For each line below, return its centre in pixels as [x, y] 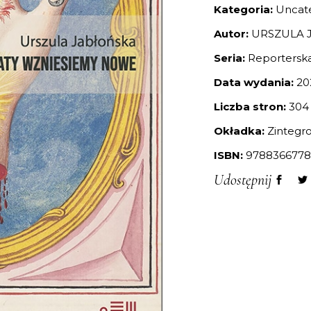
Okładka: [239, 131]
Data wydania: [254, 82]
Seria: [231, 58]
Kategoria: [245, 9]
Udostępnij [243, 180]
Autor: [233, 34]
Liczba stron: [250, 107]
